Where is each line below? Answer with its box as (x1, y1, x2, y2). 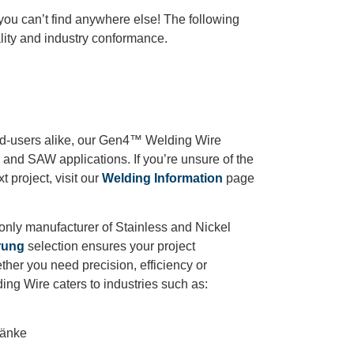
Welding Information (102, 171, 223, 185)
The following (164, 13, 239, 27)
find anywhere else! (48, 13, 164, 27)
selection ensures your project (24, 239, 195, 254)
